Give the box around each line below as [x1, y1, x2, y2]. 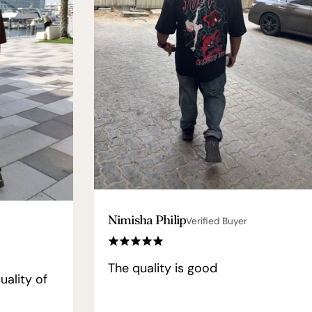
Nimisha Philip [107, 212, 187, 228]
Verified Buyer [186, 215, 248, 227]
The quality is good [107, 260, 217, 276]
